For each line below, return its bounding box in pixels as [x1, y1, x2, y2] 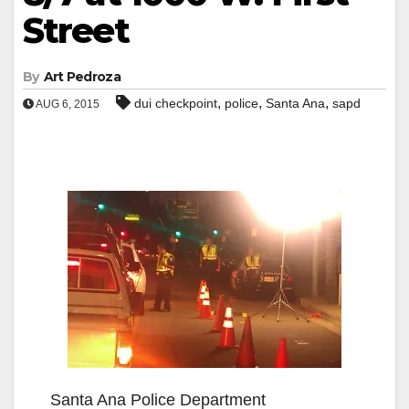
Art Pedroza [43, 68, 121, 85]
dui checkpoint [134, 95, 217, 110]
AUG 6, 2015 [34, 97, 100, 110]
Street [23, 8, 129, 52]
